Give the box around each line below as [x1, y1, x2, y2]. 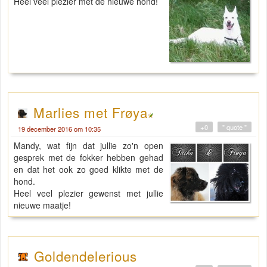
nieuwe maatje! [14, 198, 71, 211]
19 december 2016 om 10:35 [18, 123, 101, 133]
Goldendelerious [34, 246, 138, 265]
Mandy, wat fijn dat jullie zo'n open [14, 139, 164, 151]
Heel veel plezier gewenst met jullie [14, 187, 164, 199]
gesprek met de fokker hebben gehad [14, 151, 164, 163]
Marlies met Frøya [33, 102, 148, 122]
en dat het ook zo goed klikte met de [14, 163, 164, 175]
